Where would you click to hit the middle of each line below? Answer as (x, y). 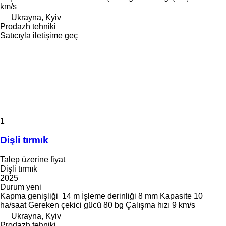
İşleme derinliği (109, 196)
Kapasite (176, 196)
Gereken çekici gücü (65, 205)
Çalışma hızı (148, 205)
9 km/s (184, 205)
